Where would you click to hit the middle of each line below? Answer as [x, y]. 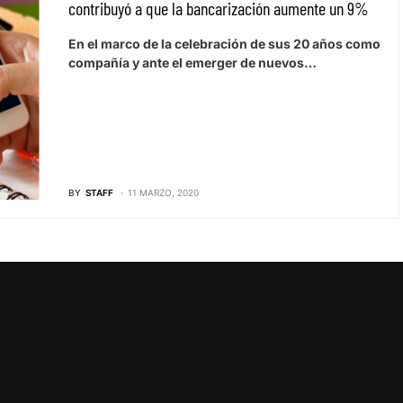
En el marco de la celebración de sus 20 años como [224, 43]
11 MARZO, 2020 [163, 193]
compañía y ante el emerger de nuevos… [192, 62]
